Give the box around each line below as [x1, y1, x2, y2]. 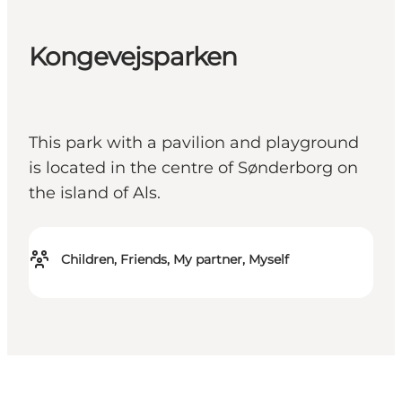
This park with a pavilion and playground [29, 133, 359, 153]
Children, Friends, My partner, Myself [61, 251, 289, 268]
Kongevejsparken [29, 41, 238, 73]
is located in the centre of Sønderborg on [29, 158, 358, 179]
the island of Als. [29, 183, 161, 204]
